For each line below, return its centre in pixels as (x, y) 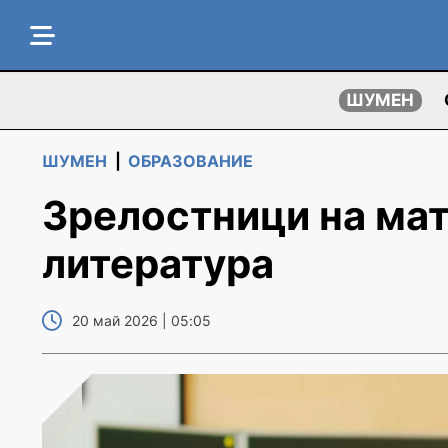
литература (158, 263)
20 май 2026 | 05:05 (141, 320)
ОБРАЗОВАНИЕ (190, 161)
